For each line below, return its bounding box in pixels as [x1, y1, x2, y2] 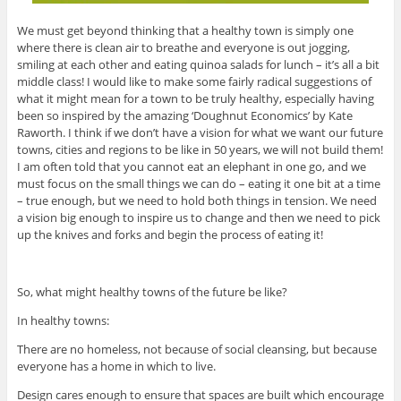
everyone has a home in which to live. [16, 358, 216, 375]
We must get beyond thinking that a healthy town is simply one [16, 22, 354, 39]
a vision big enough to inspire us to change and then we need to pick [16, 209, 380, 226]
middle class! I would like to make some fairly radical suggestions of [16, 73, 371, 90]
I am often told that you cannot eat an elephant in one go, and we [16, 158, 366, 175]
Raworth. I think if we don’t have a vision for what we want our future [16, 124, 383, 141]
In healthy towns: [16, 312, 109, 329]
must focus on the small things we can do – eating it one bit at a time [16, 175, 380, 192]
